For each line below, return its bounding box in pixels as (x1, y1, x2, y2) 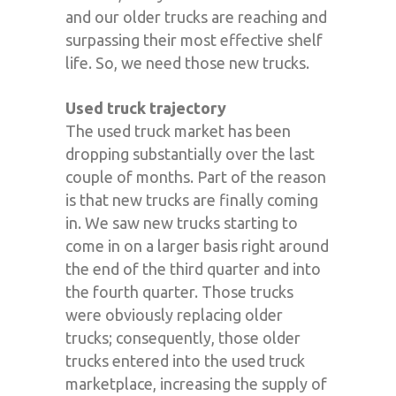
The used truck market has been (65, 121, 291, 140)
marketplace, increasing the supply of (65, 374, 327, 392)
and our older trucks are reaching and (65, 7, 327, 26)
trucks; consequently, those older (65, 328, 301, 346)
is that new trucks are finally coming (65, 190, 318, 209)
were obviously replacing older (65, 305, 283, 324)
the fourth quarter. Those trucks (65, 282, 293, 301)
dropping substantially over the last (65, 144, 315, 163)
